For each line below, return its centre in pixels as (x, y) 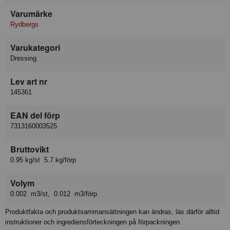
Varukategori (35, 47)
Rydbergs (24, 24)
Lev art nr (29, 81)
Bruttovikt (30, 149)
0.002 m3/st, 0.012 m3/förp (54, 194)
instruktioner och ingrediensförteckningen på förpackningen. (93, 222)
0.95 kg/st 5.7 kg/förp (43, 160)
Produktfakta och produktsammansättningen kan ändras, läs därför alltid (112, 212)
